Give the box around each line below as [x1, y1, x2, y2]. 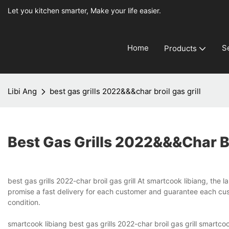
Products [164, 43, 197, 53]
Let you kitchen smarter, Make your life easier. [8, 6, 161, 15]
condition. [8, 198, 40, 207]
